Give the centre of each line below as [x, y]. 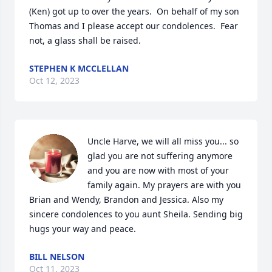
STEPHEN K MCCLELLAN [79, 68]
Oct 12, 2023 [54, 80]
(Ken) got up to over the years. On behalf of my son [134, 11]
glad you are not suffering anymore [160, 156]
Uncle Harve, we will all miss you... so [163, 141]
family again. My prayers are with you [164, 185]
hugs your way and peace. [83, 229]
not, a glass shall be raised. [85, 40]
